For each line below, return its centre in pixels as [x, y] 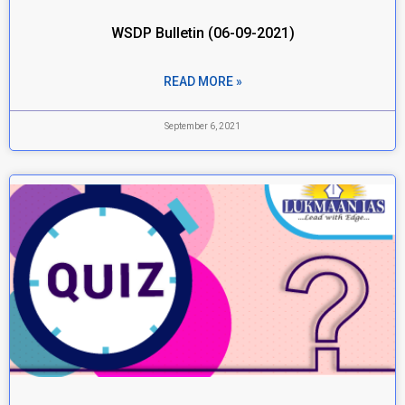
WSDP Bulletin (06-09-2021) [202, 33]
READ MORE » [202, 81]
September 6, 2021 [202, 126]
